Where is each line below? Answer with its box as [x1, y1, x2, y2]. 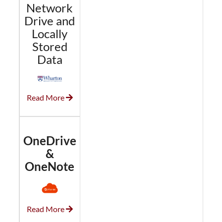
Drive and [24, 13, 75, 28]
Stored [32, 39, 67, 54]
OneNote [25, 159, 75, 174]
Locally [32, 26, 68, 41]
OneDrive [23, 133, 76, 148]
